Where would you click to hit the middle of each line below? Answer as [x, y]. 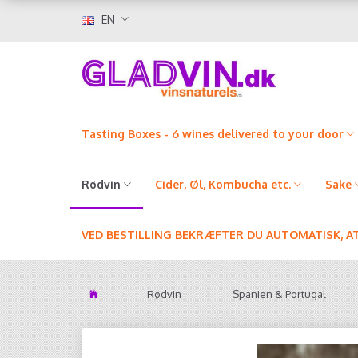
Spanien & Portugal [279, 294]
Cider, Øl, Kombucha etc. [223, 184]
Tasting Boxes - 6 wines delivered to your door [213, 134]
